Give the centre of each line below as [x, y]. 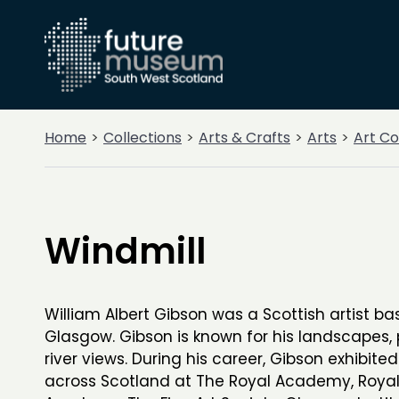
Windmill [125, 251]
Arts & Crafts [244, 138]
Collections [142, 138]
